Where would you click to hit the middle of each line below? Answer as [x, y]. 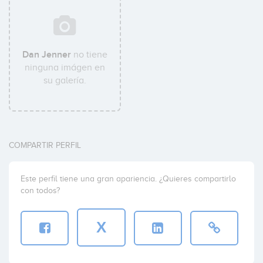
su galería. [65, 80]
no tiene [90, 55]
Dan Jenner [47, 55]
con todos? [40, 190]
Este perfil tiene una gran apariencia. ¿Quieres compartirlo [128, 179]
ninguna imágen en [65, 68]
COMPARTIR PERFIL [45, 145]
